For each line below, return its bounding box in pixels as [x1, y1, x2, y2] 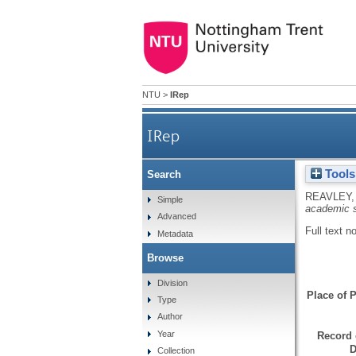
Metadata [157, 228, 194, 238]
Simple [157, 194, 184, 204]
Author [157, 311, 184, 322]
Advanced [157, 211, 197, 222]
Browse [146, 251, 184, 264]
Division [157, 277, 188, 288]
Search [146, 168, 181, 181]
